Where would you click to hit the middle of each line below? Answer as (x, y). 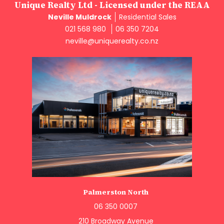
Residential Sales (147, 17)
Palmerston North (116, 192)
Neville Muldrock (79, 17)
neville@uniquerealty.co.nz (112, 41)
